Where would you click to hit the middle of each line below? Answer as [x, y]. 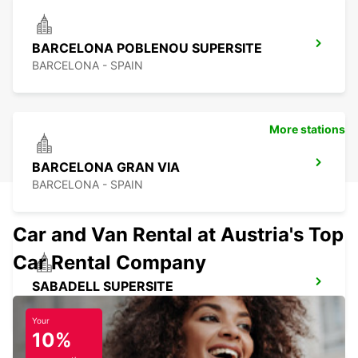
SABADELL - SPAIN [82, 304]
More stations [307, 129]
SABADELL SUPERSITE [103, 286]
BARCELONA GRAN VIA [106, 167]
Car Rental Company [109, 263]
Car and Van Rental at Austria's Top [178, 235]
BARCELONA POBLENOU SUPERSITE [147, 48]
